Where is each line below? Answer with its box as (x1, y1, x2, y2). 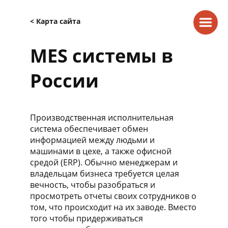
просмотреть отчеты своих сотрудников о (30, 190, 196, 202)
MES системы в (30, 43, 173, 68)
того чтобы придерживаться (30, 213, 143, 224)
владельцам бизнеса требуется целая (30, 168, 179, 179)
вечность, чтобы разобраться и (30, 179, 155, 190)
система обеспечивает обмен (30, 123, 148, 134)
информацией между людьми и (30, 134, 155, 146)
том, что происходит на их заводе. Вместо (30, 202, 196, 213)
